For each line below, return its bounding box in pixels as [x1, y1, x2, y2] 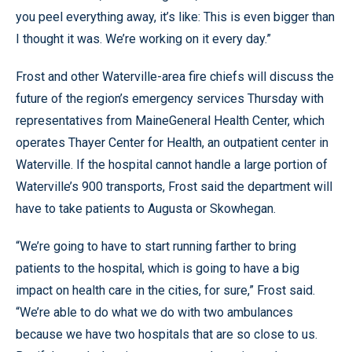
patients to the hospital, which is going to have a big [16, 260, 299, 276]
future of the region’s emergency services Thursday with [16, 90, 324, 106]
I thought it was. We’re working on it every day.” [16, 31, 271, 46]
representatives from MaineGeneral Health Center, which [16, 112, 324, 128]
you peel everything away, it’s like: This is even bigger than [16, 9, 335, 24]
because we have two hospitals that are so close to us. [16, 326, 317, 342]
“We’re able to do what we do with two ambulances [16, 304, 293, 320]
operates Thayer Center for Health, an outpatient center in [16, 134, 328, 150]
